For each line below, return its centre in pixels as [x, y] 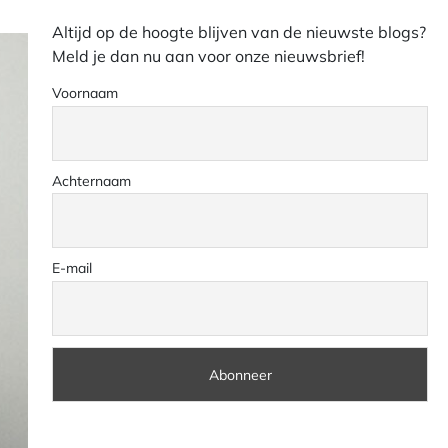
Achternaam [91, 180]
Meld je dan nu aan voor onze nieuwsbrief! [208, 56]
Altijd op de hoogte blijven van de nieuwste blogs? [239, 32]
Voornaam [85, 93]
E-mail [72, 268]
